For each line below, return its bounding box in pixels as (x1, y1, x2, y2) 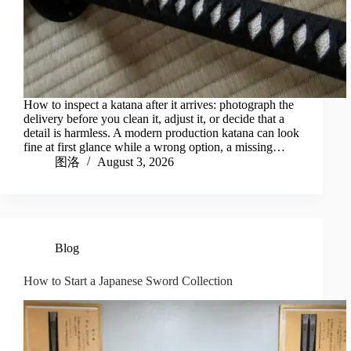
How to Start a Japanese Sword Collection (24, 274, 233, 288)
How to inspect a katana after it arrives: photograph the (24, 98, 294, 112)
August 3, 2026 (97, 155, 174, 169)
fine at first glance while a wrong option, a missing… (24, 140, 285, 154)
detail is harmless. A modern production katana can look (24, 126, 299, 140)
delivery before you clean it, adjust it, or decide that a (24, 112, 284, 126)
